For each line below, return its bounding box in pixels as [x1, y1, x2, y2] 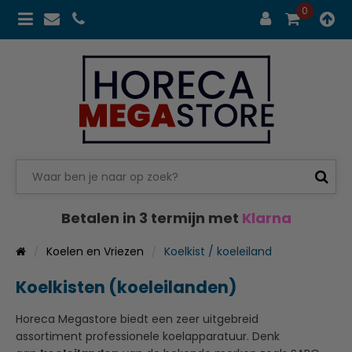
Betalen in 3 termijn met [60, 207, 242, 228]
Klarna [241, 207, 291, 228]
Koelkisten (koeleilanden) [16, 275, 236, 299]
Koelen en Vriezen [46, 243, 144, 259]
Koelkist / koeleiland [164, 243, 272, 259]
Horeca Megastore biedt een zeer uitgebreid [16, 310, 258, 327]
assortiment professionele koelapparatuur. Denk [16, 328, 280, 344]
